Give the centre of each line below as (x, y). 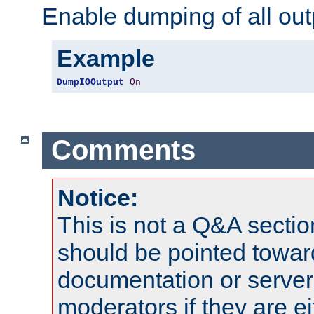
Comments (123, 150)
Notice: (98, 197)
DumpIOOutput (90, 82)
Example (106, 58)
